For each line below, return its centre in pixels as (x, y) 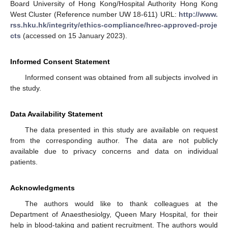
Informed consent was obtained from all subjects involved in (121, 77)
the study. (26, 88)
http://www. (198, 14)
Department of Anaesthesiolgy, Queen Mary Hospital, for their (114, 214)
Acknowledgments (42, 188)
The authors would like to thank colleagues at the (121, 204)
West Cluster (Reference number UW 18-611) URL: (94, 14)
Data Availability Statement (56, 114)
